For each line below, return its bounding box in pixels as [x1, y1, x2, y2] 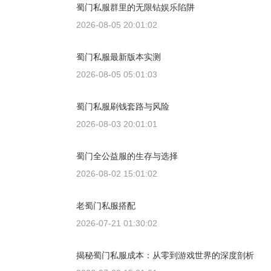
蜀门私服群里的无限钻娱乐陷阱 [76, 2, 195, 13]
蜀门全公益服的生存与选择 [76, 151, 178, 162]
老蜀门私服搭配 [76, 201, 135, 211]
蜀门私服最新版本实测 [76, 52, 161, 62]
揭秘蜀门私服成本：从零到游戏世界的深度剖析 [76, 250, 254, 261]
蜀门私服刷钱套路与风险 [76, 102, 169, 112]
